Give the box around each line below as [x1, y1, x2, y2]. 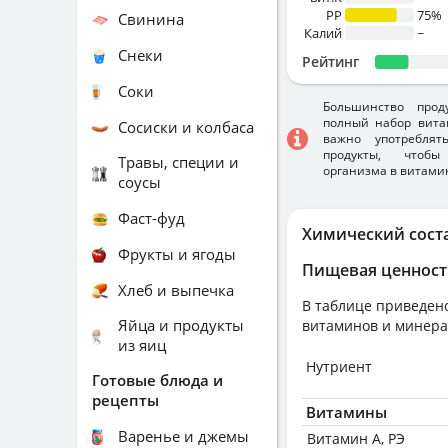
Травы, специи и [118, 152, 239, 172]
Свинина [118, 8, 184, 29]
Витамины [306, 402, 387, 422]
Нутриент [306, 357, 372, 376]
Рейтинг [302, 52, 359, 71]
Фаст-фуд [118, 207, 185, 228]
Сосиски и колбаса [118, 116, 254, 137]
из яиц [118, 335, 166, 355]
